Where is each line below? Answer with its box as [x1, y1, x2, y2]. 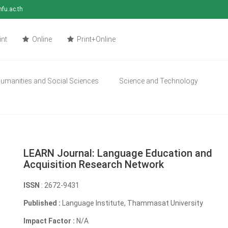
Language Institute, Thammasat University [61, 198, 204, 207]
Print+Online [75, 35, 116, 43]
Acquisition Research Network [23, 158, 164, 170]
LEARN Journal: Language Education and [23, 147, 213, 159]
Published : [23, 198, 61, 207]
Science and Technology [119, 76, 198, 85]
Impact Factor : [23, 216, 75, 225]
